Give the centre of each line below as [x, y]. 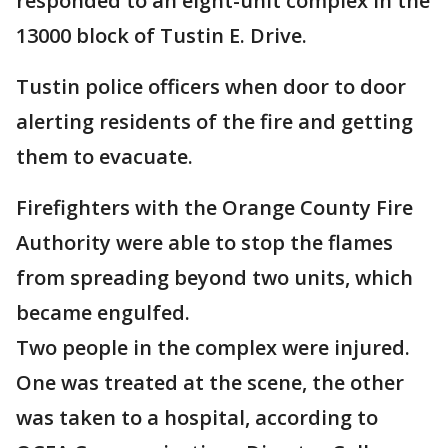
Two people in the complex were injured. [213, 348]
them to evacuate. [107, 157]
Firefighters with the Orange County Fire [214, 208]
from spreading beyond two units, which [214, 278]
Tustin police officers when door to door [211, 87]
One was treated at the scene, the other [210, 383]
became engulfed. [103, 313]
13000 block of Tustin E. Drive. [164, 36]
